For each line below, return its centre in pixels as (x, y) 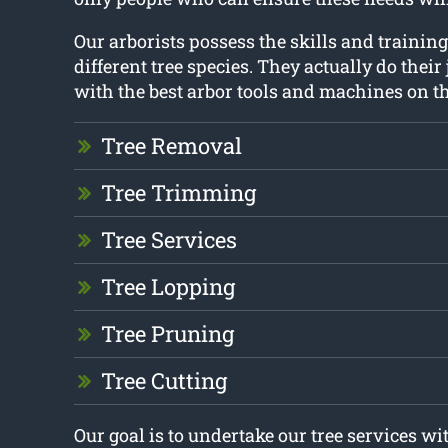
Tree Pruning (167, 334)
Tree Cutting (163, 381)
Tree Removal (171, 146)
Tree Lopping (167, 287)
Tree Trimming (178, 193)
